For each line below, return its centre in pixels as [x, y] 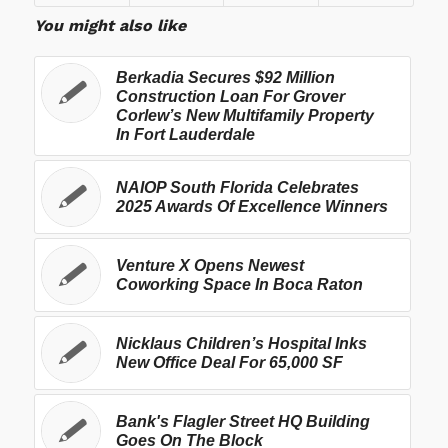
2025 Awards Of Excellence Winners [251, 206]
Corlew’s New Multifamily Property [244, 115]
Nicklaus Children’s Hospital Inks [241, 343]
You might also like [109, 25]
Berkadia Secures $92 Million [225, 77]
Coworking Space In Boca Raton [239, 284]
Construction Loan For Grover [230, 96]
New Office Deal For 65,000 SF [229, 362]
